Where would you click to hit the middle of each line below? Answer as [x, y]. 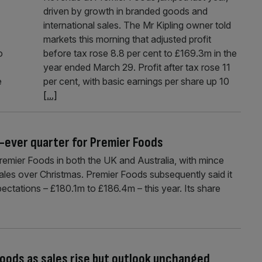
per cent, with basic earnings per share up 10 [136, 81]
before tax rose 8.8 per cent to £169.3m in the [140, 53]
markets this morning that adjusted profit [127, 39]
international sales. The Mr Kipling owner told [137, 25]
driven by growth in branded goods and [125, 11]
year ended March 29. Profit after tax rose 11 [137, 67]
